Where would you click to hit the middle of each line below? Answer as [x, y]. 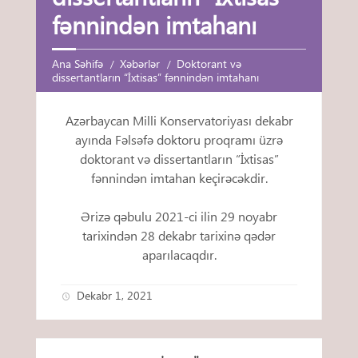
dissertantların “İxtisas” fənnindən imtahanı [155, 78]
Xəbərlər [140, 64]
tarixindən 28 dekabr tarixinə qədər [179, 236]
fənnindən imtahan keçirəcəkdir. [179, 178]
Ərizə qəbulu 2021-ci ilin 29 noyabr [179, 217]
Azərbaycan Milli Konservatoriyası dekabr [179, 121]
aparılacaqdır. [179, 255]
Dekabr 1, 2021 [115, 296]
